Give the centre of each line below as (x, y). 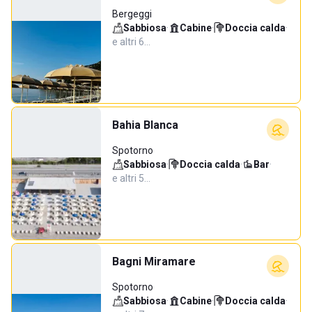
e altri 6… (131, 42)
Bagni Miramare (154, 262)
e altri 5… (131, 178)
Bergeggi (132, 14)
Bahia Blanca (145, 125)
